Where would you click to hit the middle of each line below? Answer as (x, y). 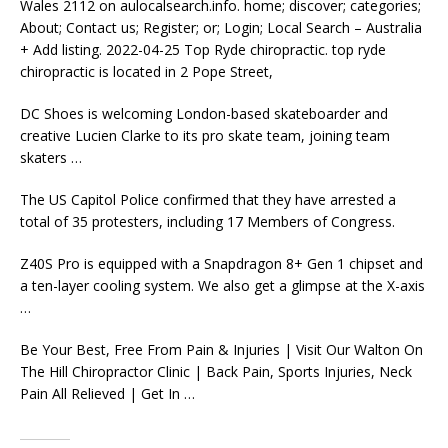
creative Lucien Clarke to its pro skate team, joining (188, 135)
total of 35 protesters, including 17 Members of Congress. (207, 221)
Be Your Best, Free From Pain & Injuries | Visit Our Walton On (221, 349)
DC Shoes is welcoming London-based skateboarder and (204, 113)
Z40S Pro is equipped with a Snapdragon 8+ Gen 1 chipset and (221, 263)
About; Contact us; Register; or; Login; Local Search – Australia (221, 27)
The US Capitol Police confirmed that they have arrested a (208, 199)
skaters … (51, 157)
